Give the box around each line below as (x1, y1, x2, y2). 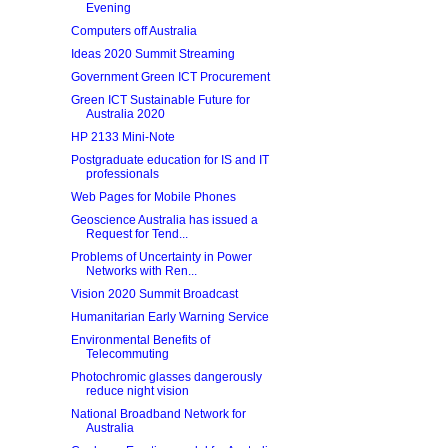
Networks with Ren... (85, 264, 197, 278)
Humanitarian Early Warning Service (70, 310, 269, 324)
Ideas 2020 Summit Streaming (70, 47, 235, 61)
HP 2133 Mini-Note (70, 130, 175, 144)
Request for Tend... (85, 227, 188, 241)
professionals (85, 167, 159, 181)
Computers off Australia (70, 24, 197, 38)
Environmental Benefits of (70, 333, 210, 347)
